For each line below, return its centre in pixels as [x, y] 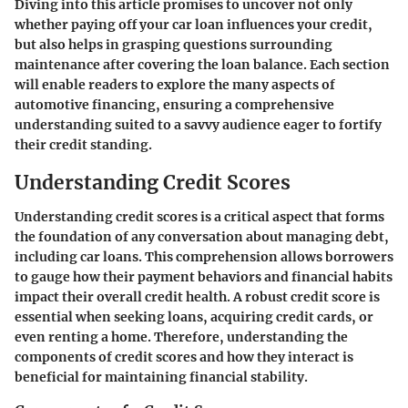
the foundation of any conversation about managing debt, [202, 237]
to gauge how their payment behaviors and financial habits [204, 277]
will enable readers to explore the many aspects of [175, 84]
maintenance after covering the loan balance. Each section [202, 64]
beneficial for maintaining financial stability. [161, 377]
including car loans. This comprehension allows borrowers [204, 257]
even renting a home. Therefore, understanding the [181, 337]
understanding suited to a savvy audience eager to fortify [198, 124]
